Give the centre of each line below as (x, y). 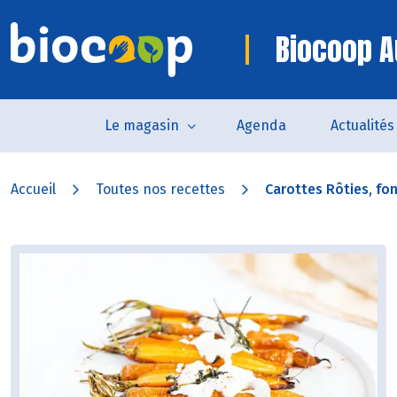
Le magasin (142, 125)
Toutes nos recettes (160, 189)
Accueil (33, 189)
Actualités (362, 125)
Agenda (261, 125)
